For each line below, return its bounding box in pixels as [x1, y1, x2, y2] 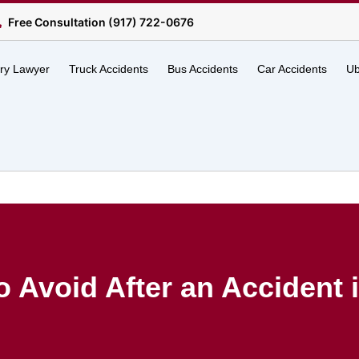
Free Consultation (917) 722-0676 [6, 15, 194, 29]
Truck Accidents [68, 63, 148, 75]
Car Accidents [256, 63, 327, 75]
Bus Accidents [167, 63, 238, 75]
